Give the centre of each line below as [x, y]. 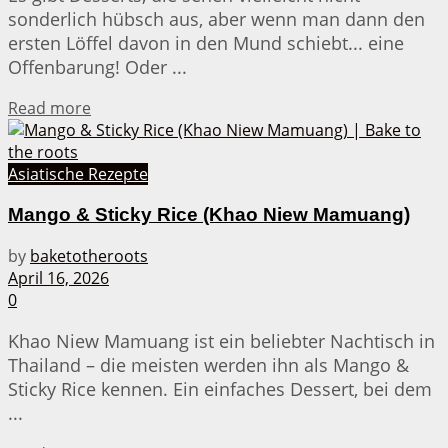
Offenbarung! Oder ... [97, 67]
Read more [49, 108]
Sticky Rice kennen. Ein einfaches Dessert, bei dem [220, 388]
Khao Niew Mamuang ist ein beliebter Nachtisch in [221, 340]
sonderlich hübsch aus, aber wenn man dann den [216, 19]
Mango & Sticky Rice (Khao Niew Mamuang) [209, 214]
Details [116, 107]
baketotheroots [89, 255]
